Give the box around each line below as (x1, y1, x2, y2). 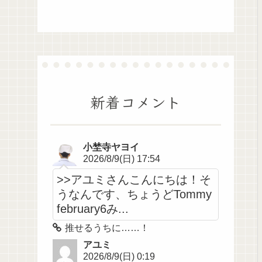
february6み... (57, 202, 129, 216)
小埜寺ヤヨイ (83, 142, 140, 153)
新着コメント (90, 91, 181, 113)
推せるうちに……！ (65, 223, 150, 233)
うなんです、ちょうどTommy (57, 188, 212, 201)
